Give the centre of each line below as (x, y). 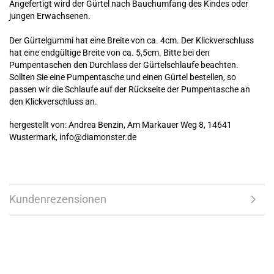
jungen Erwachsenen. (50, 16)
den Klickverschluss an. (54, 102)
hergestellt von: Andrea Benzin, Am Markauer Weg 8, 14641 (120, 125)
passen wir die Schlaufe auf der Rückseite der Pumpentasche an (130, 89)
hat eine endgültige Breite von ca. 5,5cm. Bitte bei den (109, 53)
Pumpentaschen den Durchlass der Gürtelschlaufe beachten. (124, 65)
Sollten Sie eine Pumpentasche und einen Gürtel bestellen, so (123, 77)
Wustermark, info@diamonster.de (73, 137)
